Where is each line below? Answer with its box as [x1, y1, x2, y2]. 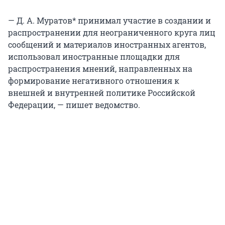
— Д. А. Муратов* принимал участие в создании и [8, 15, 211, 26]
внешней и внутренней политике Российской [8, 87, 195, 98]
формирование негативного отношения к [8, 75, 179, 86]
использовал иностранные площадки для [8, 51, 180, 62]
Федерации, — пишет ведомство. [8, 99, 140, 110]
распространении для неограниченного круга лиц [8, 27, 215, 38]
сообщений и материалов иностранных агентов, [8, 39, 206, 50]
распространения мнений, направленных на [8, 63, 192, 74]
